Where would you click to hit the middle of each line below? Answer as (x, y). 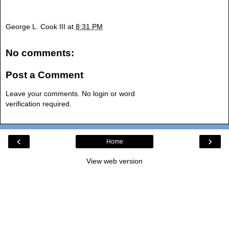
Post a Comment (44, 75)
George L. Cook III (36, 26)
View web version (114, 161)
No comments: (40, 53)
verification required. (39, 104)
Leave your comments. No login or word (70, 93)
